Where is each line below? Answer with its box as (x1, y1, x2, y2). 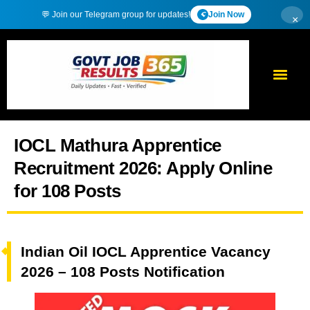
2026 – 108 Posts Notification (21, 264, 225, 280)
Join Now (208, 10, 244, 19)
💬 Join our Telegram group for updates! (42, 10, 190, 19)
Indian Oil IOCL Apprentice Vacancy (21, 244, 271, 259)
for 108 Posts (14, 181, 121, 201)
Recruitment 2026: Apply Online (14, 158, 272, 179)
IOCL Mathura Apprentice (14, 135, 221, 156)
